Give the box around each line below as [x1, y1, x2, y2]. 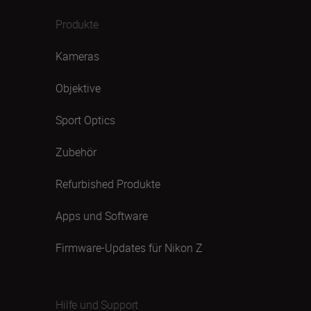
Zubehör [56, 144, 96, 160]
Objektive [56, 81, 101, 96]
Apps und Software [56, 208, 148, 224]
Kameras [56, 49, 99, 64]
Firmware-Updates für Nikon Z [56, 240, 203, 255]
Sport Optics [56, 112, 115, 128]
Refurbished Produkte [56, 176, 160, 192]
